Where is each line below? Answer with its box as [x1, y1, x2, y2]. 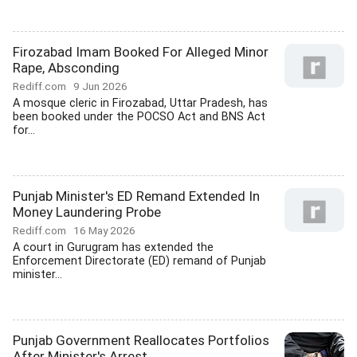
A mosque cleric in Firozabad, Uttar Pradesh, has [13, 96, 268, 110]
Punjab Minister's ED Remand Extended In [13, 188, 260, 204]
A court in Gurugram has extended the [13, 241, 214, 254]
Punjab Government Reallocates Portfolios [13, 332, 269, 348]
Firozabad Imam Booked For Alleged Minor [13, 44, 269, 60]
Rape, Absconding [13, 60, 120, 76]
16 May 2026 [73, 224, 135, 237]
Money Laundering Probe [13, 204, 161, 220]
